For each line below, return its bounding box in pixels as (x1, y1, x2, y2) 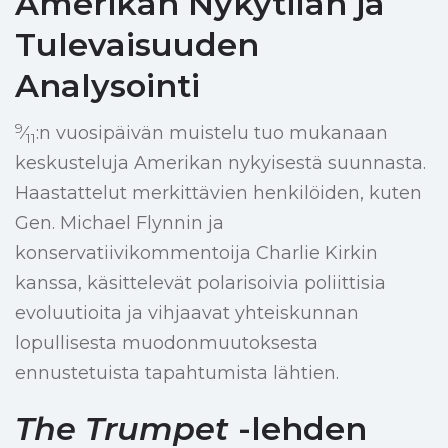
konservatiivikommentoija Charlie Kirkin (15, 242, 378, 265)
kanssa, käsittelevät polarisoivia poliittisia (15, 272, 386, 295)
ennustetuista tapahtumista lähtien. (15, 362, 339, 385)
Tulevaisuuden (15, 25, 259, 65)
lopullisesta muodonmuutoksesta (15, 332, 318, 355)
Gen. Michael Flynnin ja (15, 212, 224, 235)
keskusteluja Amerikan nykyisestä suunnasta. (15, 152, 426, 175)
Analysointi (15, 66, 200, 106)
